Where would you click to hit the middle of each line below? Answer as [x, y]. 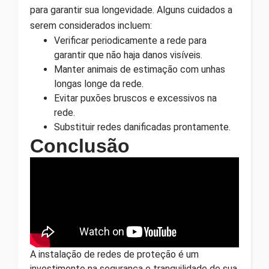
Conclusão [80, 146]
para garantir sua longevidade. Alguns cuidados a [131, 10]
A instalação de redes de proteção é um [114, 255]
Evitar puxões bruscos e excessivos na [135, 98]
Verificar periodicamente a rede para [130, 41]
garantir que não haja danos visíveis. [128, 55]
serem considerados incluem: [91, 26]
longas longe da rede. [99, 84]
